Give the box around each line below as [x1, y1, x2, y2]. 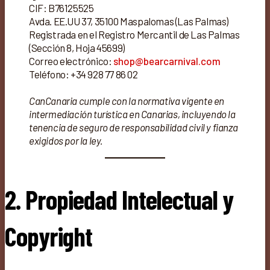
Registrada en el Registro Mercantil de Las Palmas [29, 28, 240, 40]
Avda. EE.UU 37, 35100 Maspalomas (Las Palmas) [29, 14, 228, 27]
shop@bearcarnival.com [113, 54, 221, 67]
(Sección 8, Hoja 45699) [29, 41, 125, 54]
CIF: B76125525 [29, 1, 94, 14]
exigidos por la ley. [29, 134, 103, 146]
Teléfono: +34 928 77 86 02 [29, 67, 138, 80]
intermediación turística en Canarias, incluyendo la [29, 107, 236, 120]
